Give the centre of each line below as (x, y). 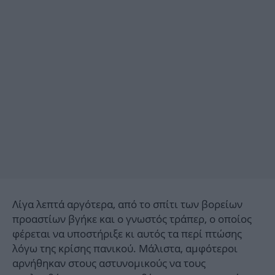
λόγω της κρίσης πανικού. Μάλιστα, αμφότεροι (125, 249)
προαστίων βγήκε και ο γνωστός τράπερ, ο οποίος (132, 219)
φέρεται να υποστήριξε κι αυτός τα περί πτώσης (127, 234)
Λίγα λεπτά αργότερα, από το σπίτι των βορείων (127, 204)
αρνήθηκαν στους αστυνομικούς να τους (109, 263)
